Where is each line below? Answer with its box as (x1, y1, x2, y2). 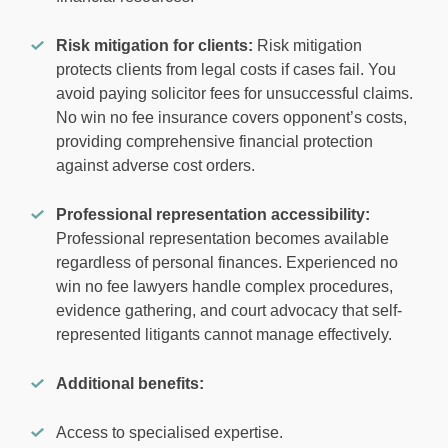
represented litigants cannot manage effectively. (56, 326, 392, 344)
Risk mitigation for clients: (56, 37, 257, 55)
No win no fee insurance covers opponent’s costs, (56, 109, 407, 127)
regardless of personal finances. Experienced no (56, 254, 398, 272)
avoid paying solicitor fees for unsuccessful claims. (56, 85, 413, 103)
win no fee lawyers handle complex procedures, (56, 278, 393, 296)
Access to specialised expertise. (56, 424, 283, 442)
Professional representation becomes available (56, 230, 389, 248)
